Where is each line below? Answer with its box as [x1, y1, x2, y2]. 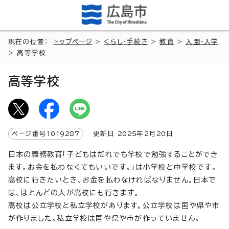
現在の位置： [8, 38, 54, 45]
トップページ [53, 38, 93, 45]
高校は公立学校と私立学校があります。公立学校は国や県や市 [8, 201, 220, 209]
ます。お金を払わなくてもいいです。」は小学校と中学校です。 [8, 163, 217, 171]
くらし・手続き [104, 38, 148, 45]
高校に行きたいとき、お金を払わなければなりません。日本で [8, 176, 217, 184]
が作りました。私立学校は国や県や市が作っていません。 [8, 214, 200, 222]
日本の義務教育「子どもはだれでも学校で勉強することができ [8, 150, 219, 158]
